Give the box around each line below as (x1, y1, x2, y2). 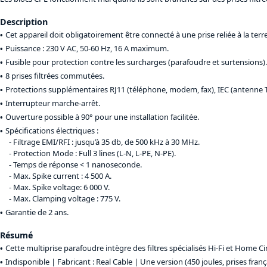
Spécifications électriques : (5, 125, 98, 136)
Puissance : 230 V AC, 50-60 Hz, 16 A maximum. (5, 43, 169, 54)
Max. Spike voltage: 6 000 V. (13, 182, 110, 193)
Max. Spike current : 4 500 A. (13, 170, 111, 182)
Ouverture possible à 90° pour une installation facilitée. (5, 111, 199, 123)
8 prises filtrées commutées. (5, 70, 104, 82)
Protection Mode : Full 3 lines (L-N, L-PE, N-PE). (13, 148, 176, 159)
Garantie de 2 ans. (5, 207, 69, 218)
